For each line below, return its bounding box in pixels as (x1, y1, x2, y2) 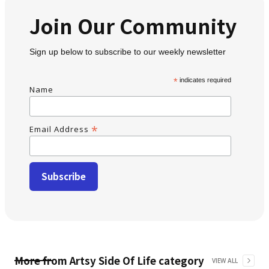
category (156, 253, 204, 268)
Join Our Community (29, 11, 237, 40)
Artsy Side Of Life (70, 253, 156, 268)
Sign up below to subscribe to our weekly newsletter (29, 47, 226, 56)
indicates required (178, 76, 231, 83)
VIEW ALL (212, 256, 238, 265)
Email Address (29, 123, 91, 134)
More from (14, 253, 70, 268)
